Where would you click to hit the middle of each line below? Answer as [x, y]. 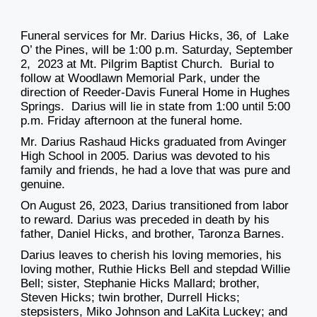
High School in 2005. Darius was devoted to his [145, 156]
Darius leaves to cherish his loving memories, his [151, 255]
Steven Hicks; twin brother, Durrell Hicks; [130, 298]
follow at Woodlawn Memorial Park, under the [140, 79]
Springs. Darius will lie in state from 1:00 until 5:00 [155, 107]
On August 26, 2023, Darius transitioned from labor [155, 206]
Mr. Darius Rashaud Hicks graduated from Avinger [154, 142]
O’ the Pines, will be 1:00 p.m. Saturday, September [157, 50]
